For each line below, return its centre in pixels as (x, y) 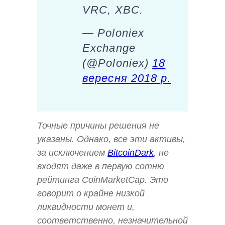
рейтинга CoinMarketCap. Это (103, 180)
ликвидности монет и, (86, 207)
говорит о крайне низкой (91, 194)
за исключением (72, 153)
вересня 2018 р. (127, 78)
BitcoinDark (131, 153)
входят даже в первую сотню (101, 166)
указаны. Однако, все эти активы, (111, 139)
